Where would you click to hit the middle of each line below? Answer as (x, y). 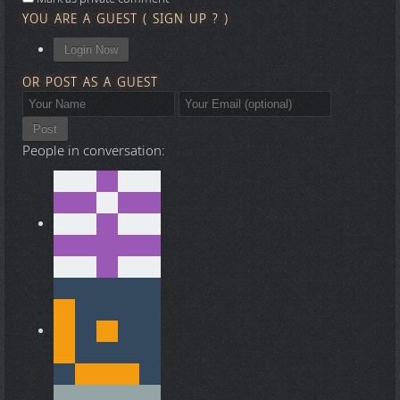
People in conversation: (94, 151)
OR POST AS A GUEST (90, 83)
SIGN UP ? (186, 18)
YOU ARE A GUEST (83, 18)
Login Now (91, 49)
